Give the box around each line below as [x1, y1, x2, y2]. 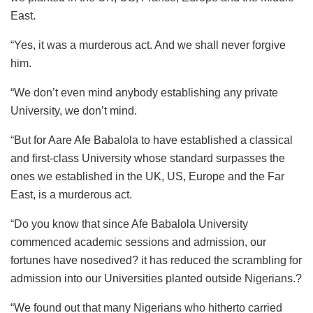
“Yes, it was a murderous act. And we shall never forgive [10, 38, 286, 51]
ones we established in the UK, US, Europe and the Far [10, 170, 284, 182]
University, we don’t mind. [10, 104, 137, 117]
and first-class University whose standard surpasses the [10, 152, 285, 164]
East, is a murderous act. [10, 188, 132, 201]
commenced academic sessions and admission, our [10, 235, 266, 248]
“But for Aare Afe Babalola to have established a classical [10, 133, 293, 146]
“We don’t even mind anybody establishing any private [10, 86, 278, 99]
